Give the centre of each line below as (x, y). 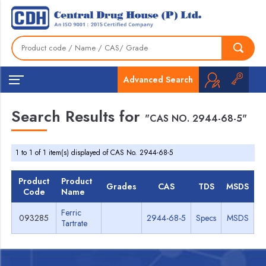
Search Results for (78, 116)
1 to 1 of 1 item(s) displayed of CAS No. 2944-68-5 (94, 153)
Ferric (72, 213)
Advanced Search (158, 79)
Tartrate (75, 223)
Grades (122, 186)
